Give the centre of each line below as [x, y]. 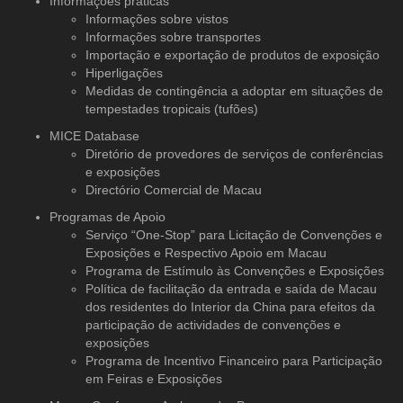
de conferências [336, 153]
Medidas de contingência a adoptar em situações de [234, 90]
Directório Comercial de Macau [174, 189]
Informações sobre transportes [173, 36]
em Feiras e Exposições [154, 378]
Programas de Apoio [107, 216]
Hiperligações [124, 72]
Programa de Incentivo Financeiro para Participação [234, 360]
